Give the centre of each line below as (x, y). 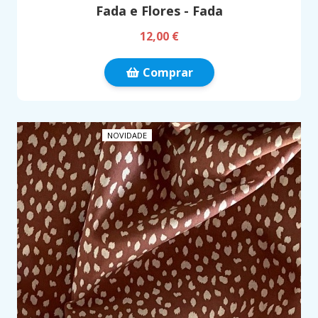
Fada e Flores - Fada (159, 11)
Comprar (166, 72)
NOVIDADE (127, 135)
